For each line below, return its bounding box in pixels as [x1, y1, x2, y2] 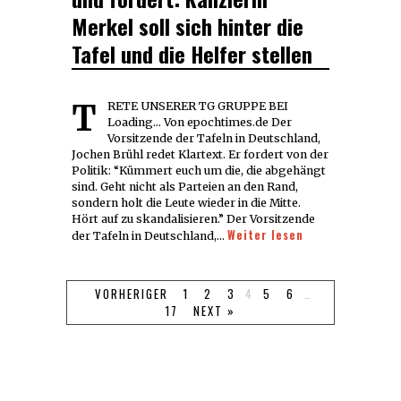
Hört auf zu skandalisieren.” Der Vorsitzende [72, 211, 315, 226]
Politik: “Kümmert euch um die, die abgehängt [72, 163, 326, 177]
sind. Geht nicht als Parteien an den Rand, [72, 179, 298, 193]
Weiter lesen [227, 226, 303, 243]
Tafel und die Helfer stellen [72, 37, 312, 70]
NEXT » [193, 301, 235, 320]
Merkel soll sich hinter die [72, 9, 303, 42]
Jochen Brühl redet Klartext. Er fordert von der [72, 147, 328, 161]
